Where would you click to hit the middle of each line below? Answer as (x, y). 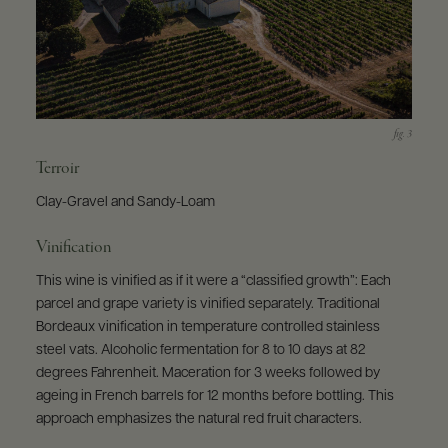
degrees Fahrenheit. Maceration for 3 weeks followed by (207, 373)
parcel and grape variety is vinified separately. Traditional (207, 304)
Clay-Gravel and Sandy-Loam (125, 202)
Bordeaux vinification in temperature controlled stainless (207, 327)
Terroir (57, 168)
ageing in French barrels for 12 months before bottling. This (214, 396)
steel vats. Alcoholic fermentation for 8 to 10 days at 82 (200, 350)
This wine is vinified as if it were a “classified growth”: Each (213, 281)
